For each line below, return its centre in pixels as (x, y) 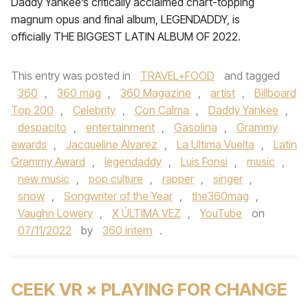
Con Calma (162, 110)
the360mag (220, 196)
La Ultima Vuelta (216, 144)
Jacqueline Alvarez (112, 144)
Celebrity (94, 110)
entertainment (120, 127)
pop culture (116, 179)
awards (29, 144)
